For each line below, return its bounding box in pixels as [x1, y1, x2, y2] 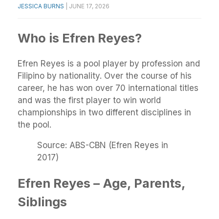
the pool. [18, 120, 51, 130]
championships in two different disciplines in [18, 108, 191, 118]
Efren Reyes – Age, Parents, [18, 175, 185, 191]
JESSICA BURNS [18, 2, 64, 10]
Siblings [18, 194, 67, 210]
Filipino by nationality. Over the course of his [18, 71, 192, 81]
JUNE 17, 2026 [69, 2, 109, 10]
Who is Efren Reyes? [18, 30, 142, 46]
